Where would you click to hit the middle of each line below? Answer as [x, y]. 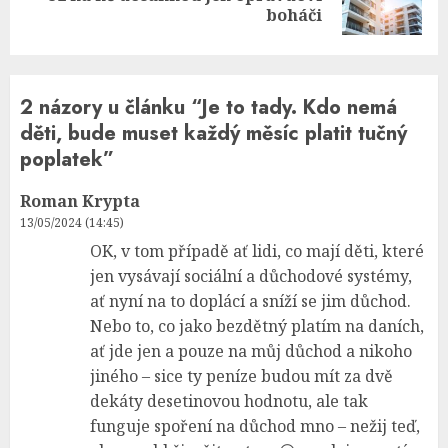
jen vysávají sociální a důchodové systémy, [251, 275]
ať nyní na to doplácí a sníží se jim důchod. [250, 300]
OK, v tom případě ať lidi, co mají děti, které [257, 250]
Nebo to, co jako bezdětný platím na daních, [257, 325]
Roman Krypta [80, 200]
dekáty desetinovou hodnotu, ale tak [229, 400]
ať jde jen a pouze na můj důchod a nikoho [251, 350]
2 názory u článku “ [111, 107]
